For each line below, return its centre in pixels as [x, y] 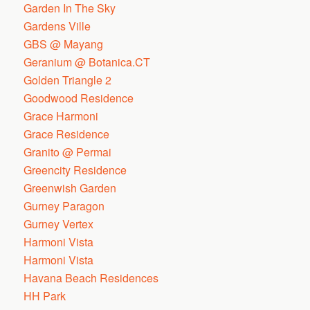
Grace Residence [67, 134]
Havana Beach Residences [91, 278]
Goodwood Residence [79, 98]
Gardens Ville [57, 26]
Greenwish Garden [70, 188]
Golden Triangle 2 [68, 80]
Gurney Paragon [64, 206]
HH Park [45, 296]
